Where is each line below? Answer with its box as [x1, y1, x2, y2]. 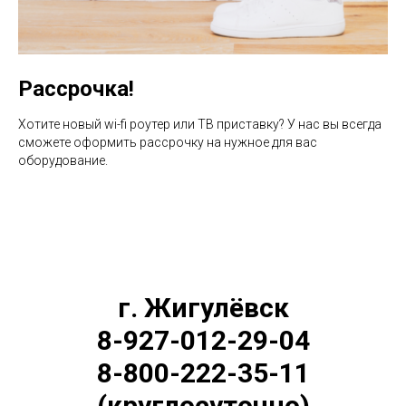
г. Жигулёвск [117, 291, 289, 324]
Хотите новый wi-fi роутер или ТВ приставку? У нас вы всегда [18, 116, 382, 131]
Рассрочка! [18, 75, 134, 101]
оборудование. [18, 152, 108, 168]
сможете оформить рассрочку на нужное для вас [18, 134, 317, 150]
